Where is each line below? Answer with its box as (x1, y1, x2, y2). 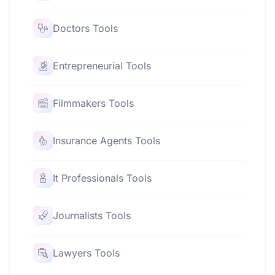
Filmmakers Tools (53, 97, 134, 109)
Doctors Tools (53, 22, 118, 34)
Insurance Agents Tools (53, 134, 160, 147)
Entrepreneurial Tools (53, 60, 151, 72)
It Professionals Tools (53, 172, 152, 184)
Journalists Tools (53, 209, 131, 222)
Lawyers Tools (53, 247, 120, 259)
